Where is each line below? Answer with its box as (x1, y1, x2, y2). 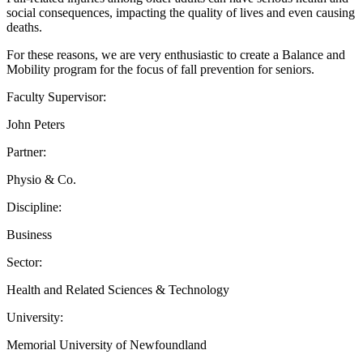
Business (6, 227, 52, 241)
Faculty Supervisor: (6, 89, 106, 104)
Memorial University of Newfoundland (6, 337, 207, 352)
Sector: (6, 254, 42, 269)
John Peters (6, 117, 65, 131)
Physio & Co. (6, 172, 76, 186)
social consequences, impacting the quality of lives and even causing (6, 5, 355, 19)
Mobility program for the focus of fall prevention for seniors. (6, 62, 314, 76)
